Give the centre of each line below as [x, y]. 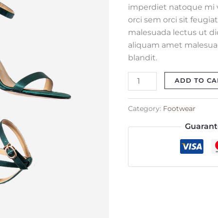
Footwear [180, 108]
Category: [146, 108]
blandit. [143, 57]
